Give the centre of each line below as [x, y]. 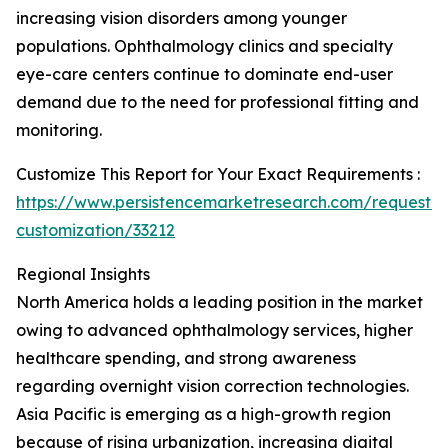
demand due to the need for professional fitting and [217, 102]
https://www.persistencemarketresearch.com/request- [227, 202]
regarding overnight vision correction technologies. [212, 386]
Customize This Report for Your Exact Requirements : [218, 174]
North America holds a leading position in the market [219, 302]
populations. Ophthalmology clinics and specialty [204, 46]
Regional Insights [83, 274]
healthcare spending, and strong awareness [186, 358]
